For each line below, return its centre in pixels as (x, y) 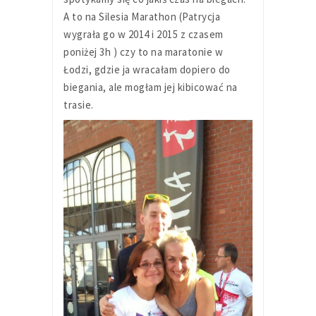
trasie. (79, 105)
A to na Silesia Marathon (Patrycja (142, 17)
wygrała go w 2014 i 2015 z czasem (144, 35)
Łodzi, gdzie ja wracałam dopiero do (147, 70)
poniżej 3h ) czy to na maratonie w (143, 52)
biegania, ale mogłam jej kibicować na (151, 87)
